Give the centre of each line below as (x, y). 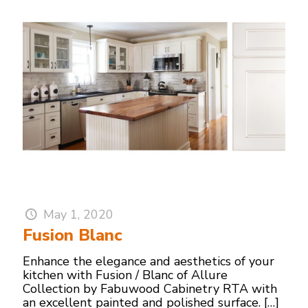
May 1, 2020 (79, 215)
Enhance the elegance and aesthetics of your (148, 262)
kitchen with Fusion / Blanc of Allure (125, 275)
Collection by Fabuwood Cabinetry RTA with (150, 289)
